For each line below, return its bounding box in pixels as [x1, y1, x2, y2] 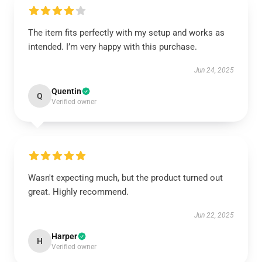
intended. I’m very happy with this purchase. [28, 42, 197, 52]
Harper [51, 232, 77, 241]
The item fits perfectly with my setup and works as [28, 27, 225, 38]
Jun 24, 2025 [194, 66, 234, 74]
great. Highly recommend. [28, 187, 129, 197]
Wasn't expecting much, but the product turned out [28, 173, 223, 183]
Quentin [51, 87, 81, 96]
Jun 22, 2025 [194, 211, 234, 219]
